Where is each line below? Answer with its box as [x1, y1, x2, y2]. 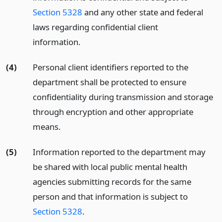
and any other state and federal [82, 6, 203, 18]
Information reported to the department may [32, 146, 206, 158]
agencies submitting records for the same [32, 175, 191, 187]
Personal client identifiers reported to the [32, 61, 188, 73]
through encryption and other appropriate [32, 106, 193, 117]
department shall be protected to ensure [32, 76, 186, 88]
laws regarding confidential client [32, 21, 158, 33]
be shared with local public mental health [32, 161, 187, 172]
